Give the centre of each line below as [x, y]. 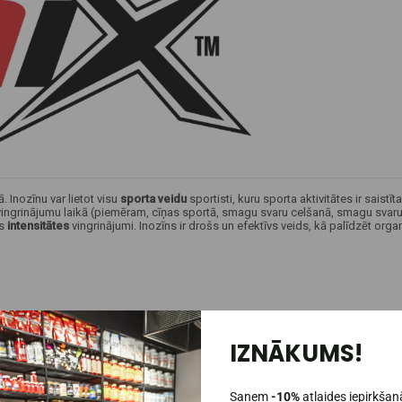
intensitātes [38, 225]
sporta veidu [153, 198]
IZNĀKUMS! [296, 353]
